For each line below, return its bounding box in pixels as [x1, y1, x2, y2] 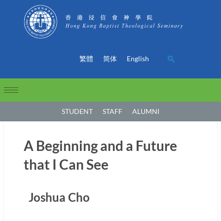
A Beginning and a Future [24, 137, 177, 154]
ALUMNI [132, 107, 159, 115]
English [126, 54, 149, 63]
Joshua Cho [29, 189, 90, 204]
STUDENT [62, 107, 93, 115]
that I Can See [24, 155, 109, 173]
